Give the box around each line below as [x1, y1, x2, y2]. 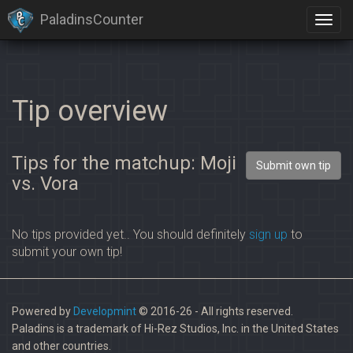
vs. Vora [12, 173, 79, 195]
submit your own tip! [12, 244, 122, 259]
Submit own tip [256, 159, 331, 172]
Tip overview [12, 95, 168, 128]
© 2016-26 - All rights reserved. [136, 305, 293, 318]
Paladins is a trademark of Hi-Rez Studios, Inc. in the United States [12, 322, 339, 335]
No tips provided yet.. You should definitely [12, 227, 249, 242]
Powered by [12, 305, 73, 318]
